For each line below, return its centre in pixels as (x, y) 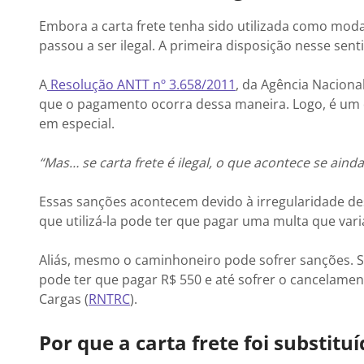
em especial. (77, 123)
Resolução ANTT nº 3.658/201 (138, 84)
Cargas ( (64, 299)
